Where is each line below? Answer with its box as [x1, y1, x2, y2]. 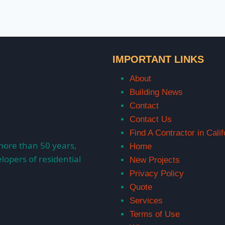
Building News [130, 87, 183, 97]
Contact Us [130, 114, 172, 124]
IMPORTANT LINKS [113, 53, 204, 65]
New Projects [130, 155, 180, 165]
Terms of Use [130, 209, 180, 219]
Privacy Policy [130, 168, 184, 178]
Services [130, 195, 163, 205]
